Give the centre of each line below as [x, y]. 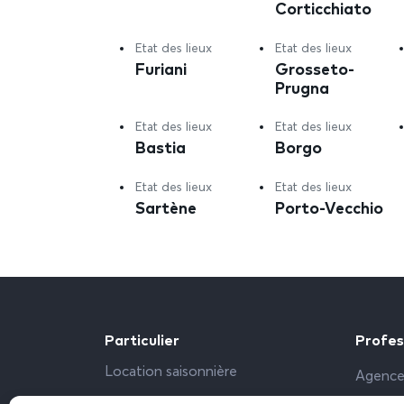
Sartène [166, 207]
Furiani [161, 68]
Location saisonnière [171, 372]
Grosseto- [315, 68]
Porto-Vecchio [330, 207]
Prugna [303, 87]
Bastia [161, 147]
